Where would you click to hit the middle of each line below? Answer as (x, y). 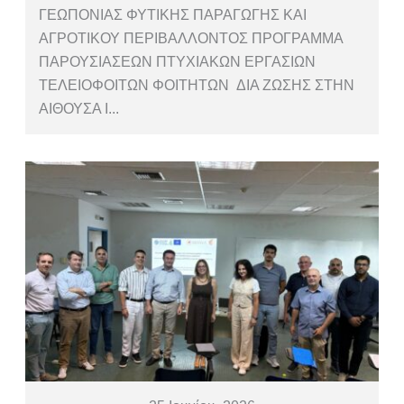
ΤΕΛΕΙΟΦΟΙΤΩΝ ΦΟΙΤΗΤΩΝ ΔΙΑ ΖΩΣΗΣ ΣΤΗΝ (197, 85)
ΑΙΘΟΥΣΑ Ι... (79, 108)
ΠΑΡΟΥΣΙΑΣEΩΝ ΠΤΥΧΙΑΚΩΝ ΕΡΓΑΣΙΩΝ (178, 61)
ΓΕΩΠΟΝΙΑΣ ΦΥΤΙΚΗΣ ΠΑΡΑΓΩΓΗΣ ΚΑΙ (173, 14)
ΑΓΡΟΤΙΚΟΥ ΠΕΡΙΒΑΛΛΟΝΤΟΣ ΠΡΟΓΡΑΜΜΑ (191, 38)
